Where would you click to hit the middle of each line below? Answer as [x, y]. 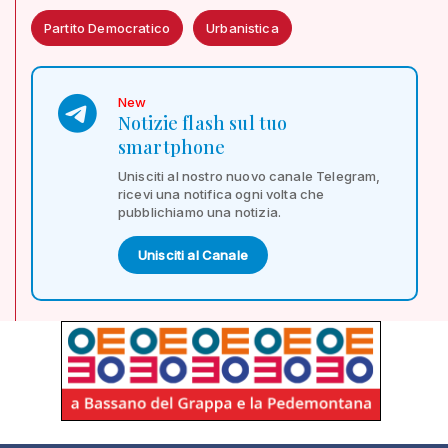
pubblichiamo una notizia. [200, 211]
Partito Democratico [107, 27]
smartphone [172, 146]
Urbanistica [242, 27]
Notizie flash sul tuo [203, 122]
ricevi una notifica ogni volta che [221, 193]
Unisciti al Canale [193, 254]
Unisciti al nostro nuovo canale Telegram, [249, 175]
